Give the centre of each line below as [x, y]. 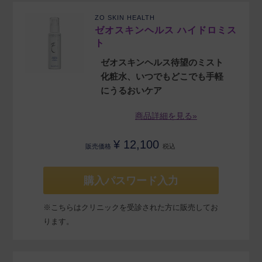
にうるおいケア [132, 91]
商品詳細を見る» [166, 116]
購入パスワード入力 [131, 181]
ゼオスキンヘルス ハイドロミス [166, 30]
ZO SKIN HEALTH [125, 18]
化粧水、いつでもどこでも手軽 [162, 77]
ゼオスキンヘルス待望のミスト [162, 63]
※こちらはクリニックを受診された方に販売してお [131, 208]
